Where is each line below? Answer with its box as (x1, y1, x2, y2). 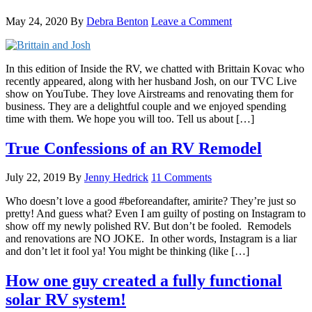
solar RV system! (6, 290, 126, 309)
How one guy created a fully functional (6, 272, 282, 290)
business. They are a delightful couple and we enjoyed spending (6, 100, 286, 112)
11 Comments (151, 171, 212, 184)
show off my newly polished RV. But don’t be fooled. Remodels (6, 220, 291, 233)
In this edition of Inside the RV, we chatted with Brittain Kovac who (6, 62, 304, 75)
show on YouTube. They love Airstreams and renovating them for (6, 87, 293, 100)
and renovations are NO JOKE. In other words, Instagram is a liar (6, 233, 297, 245)
